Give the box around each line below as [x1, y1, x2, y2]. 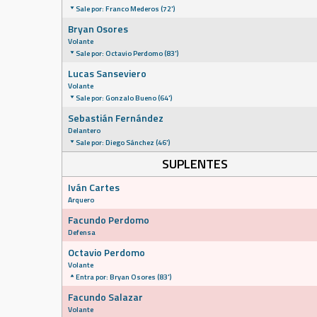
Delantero [68, 125, 100, 136]
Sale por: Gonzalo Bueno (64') [76, 92, 172, 103]
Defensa [68, 226, 96, 238]
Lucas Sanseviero [68, 66, 146, 81]
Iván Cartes [68, 180, 120, 195]
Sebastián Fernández [68, 110, 163, 125]
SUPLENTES [161, 154, 228, 173]
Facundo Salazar [68, 289, 143, 304]
